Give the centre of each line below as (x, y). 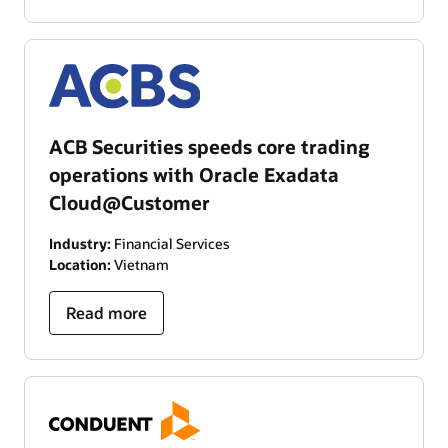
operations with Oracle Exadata (194, 175)
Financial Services (170, 244)
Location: (80, 265)
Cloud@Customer (129, 203)
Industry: (80, 244)
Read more (106, 313)
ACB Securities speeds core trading (209, 147)
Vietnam (140, 265)
